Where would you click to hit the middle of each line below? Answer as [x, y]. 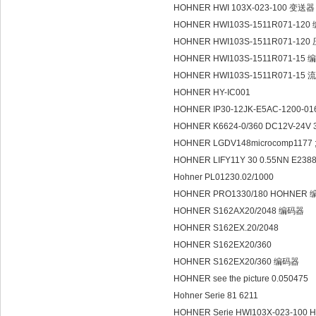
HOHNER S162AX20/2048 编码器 [239, 211]
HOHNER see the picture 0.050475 [241, 279]
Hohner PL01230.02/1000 [224, 177]
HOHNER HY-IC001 [214, 92]
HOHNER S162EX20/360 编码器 [236, 262]
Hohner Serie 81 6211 [216, 296]
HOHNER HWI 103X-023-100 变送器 [244, 8]
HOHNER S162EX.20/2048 [228, 228]
